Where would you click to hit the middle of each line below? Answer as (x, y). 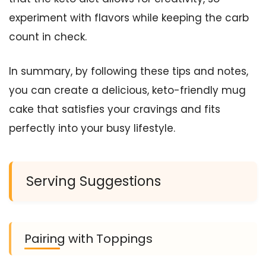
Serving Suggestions (94, 181)
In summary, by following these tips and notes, (129, 71)
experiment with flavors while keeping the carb (129, 18)
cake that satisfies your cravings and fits (115, 109)
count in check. (48, 37)
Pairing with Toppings (88, 238)
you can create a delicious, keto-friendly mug (127, 90)
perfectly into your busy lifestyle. (92, 128)
